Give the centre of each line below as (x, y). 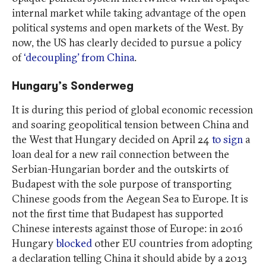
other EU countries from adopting (172, 243)
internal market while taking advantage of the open (129, 12)
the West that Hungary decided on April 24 (112, 139)
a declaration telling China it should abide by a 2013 (129, 258)
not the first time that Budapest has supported (118, 213)
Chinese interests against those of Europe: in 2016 (127, 228)
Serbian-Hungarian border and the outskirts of (120, 169)
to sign (227, 139)
